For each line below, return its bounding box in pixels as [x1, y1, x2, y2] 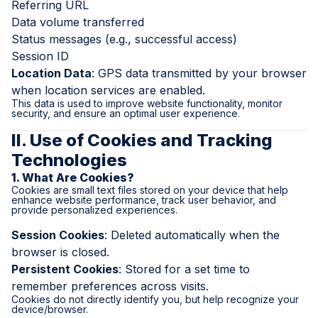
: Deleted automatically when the [104, 228, 280, 242]
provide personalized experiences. [11, 204, 177, 216]
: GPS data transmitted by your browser [92, 66, 307, 80]
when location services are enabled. [11, 83, 205, 97]
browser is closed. [11, 245, 109, 259]
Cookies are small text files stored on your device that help [11, 184, 288, 196]
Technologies [11, 150, 127, 170]
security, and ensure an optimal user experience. [11, 107, 240, 119]
